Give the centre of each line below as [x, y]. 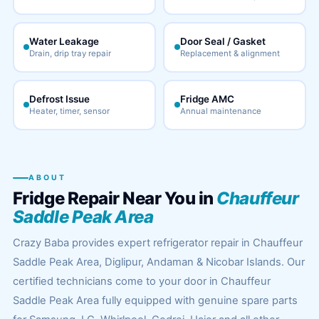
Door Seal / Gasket [223, 41]
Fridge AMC [207, 99]
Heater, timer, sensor [70, 111]
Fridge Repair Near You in [115, 198]
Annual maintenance [220, 111]
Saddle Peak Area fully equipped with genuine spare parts [155, 300]
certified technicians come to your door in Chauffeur [141, 281]
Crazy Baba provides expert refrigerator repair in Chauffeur [157, 243]
